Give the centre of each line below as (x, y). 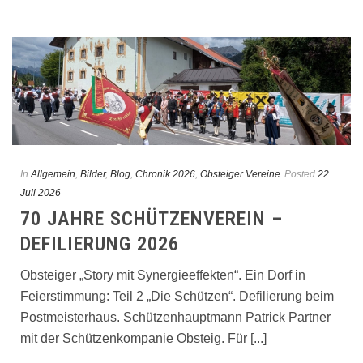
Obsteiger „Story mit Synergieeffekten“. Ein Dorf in (163, 275)
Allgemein (53, 174)
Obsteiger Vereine (240, 174)
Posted (300, 174)
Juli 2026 (41, 192)
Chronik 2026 (165, 174)
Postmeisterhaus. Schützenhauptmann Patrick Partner (175, 317)
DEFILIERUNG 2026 (100, 243)
